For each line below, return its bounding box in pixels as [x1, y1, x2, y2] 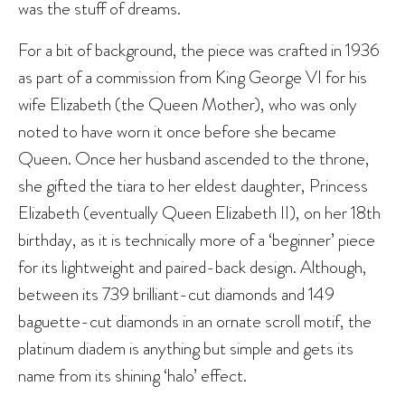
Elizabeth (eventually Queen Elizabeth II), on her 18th [18, 200, 381, 226]
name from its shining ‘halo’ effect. [18, 363, 247, 389]
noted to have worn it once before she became [18, 118, 336, 145]
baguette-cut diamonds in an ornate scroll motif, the [18, 308, 372, 334]
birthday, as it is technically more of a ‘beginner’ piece [18, 227, 375, 253]
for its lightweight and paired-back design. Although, [18, 254, 367, 280]
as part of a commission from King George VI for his [18, 64, 367, 90]
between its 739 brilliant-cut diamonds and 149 [18, 281, 334, 307]
